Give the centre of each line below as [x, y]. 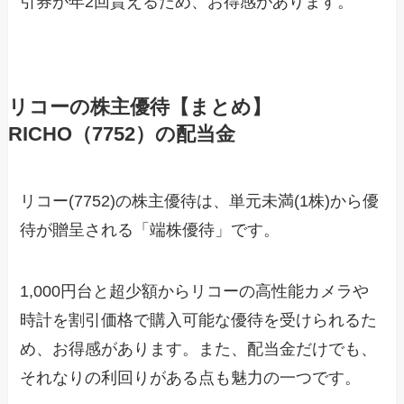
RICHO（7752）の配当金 [121, 134]
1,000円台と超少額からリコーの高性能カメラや [195, 291]
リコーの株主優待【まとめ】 [139, 107]
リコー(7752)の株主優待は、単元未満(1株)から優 [200, 201]
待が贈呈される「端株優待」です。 [150, 230]
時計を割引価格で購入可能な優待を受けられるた [199, 320]
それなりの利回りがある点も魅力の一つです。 [191, 377]
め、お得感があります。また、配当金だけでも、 [199, 349]
